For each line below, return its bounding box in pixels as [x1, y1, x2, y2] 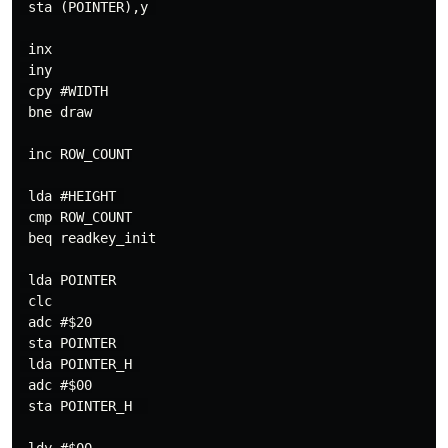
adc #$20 [20, 314, 100, 330]
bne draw [20, 104, 92, 120]
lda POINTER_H [20, 356, 140, 372]
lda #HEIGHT [20, 188, 124, 204]
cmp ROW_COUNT [20, 209, 132, 225]
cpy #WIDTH [20, 83, 108, 99]
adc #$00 [20, 377, 92, 393]
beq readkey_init [20, 230, 156, 246]
